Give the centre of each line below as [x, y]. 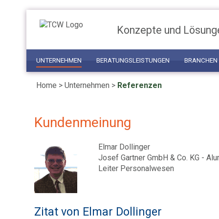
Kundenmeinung [83, 122]
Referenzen [140, 85]
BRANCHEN [201, 60]
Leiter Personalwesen [136, 168]
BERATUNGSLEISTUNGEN [133, 60]
